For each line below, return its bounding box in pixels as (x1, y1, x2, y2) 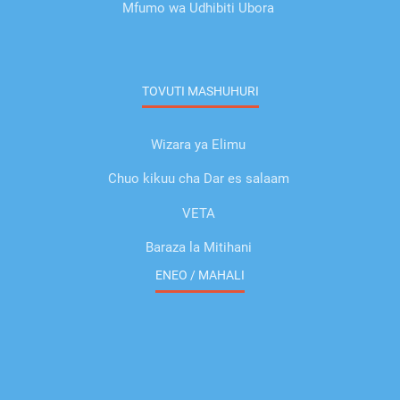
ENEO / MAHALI (155, 268, 245, 284)
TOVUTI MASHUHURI (141, 84, 259, 100)
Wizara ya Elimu (151, 137, 246, 153)
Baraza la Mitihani (145, 239, 252, 256)
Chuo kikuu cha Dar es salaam (107, 171, 289, 187)
